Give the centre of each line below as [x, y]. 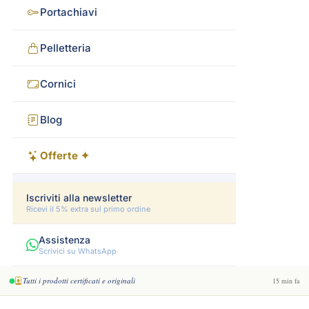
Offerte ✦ [65, 156]
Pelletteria [66, 48]
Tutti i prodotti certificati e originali [79, 280]
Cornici [58, 84]
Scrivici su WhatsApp [78, 251]
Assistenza [64, 240]
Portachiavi [69, 12]
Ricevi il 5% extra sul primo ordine [88, 209]
